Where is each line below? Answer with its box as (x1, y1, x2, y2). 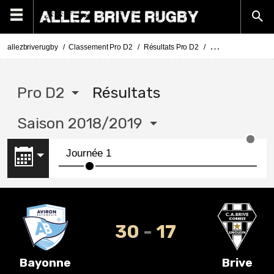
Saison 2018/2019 (17, 114, 143, 132)
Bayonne (20, 256, 71, 270)
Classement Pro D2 (68, 43, 133, 51)
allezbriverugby (7, 43, 58, 51)
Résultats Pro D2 (143, 43, 199, 51)
